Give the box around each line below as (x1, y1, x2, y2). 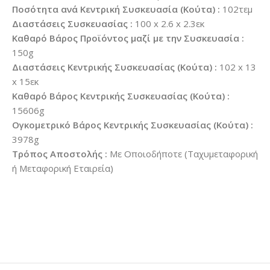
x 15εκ (12, 75, 39, 88)
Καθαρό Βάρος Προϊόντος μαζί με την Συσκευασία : (12, 32, 244, 45)
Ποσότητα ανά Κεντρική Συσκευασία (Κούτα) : (12, 3, 220, 16)
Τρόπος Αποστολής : (12, 148, 107, 160)
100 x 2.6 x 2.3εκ (135, 17, 204, 30)
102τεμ (222, 3, 253, 16)
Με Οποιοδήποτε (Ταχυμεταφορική (110, 148, 258, 160)
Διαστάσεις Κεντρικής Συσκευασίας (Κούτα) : (12, 61, 217, 74)
